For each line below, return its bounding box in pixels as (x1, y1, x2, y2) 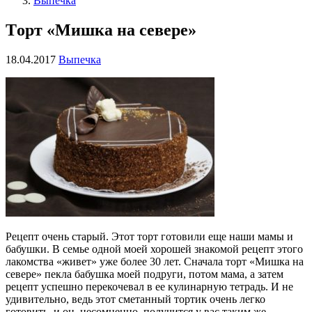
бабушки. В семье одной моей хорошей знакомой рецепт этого (6, 242, 303, 255)
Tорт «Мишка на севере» (6, 20, 196, 39)
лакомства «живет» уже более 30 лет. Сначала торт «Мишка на (6, 255, 304, 267)
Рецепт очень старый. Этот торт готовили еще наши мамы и (6, 230, 293, 242)
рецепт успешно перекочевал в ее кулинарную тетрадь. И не (6, 280, 293, 292)
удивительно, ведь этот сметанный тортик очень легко (6, 292, 265, 305)
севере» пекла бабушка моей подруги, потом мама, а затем (6, 267, 283, 280)
